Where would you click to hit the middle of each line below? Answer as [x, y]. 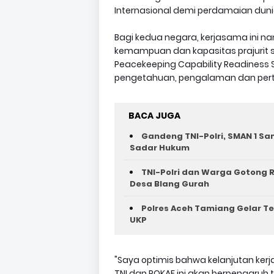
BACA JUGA [154, 115]
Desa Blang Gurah [169, 183]
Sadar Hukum [160, 147]
